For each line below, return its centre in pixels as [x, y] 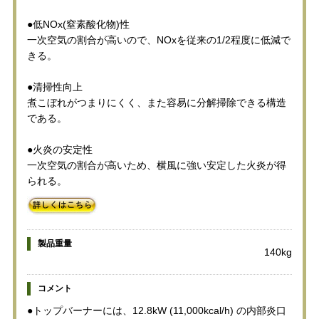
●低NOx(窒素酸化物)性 [78, 24]
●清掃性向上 [54, 87]
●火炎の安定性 [59, 149]
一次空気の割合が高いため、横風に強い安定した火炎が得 [156, 165]
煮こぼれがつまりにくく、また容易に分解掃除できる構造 [156, 102]
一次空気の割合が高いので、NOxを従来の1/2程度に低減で [158, 40]
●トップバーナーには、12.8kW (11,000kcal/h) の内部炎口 [156, 310]
